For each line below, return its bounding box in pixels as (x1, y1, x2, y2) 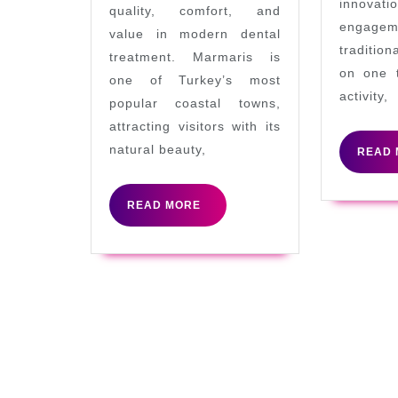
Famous (153, 39, 235, 64)
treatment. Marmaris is (109, 49, 281, 64)
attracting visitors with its (109, 118, 281, 133)
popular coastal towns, (109, 95, 281, 110)
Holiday (153, 66, 235, 91)
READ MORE (127, 198, 201, 211)
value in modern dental (109, 26, 281, 41)
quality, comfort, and (109, 3, 281, 18)
